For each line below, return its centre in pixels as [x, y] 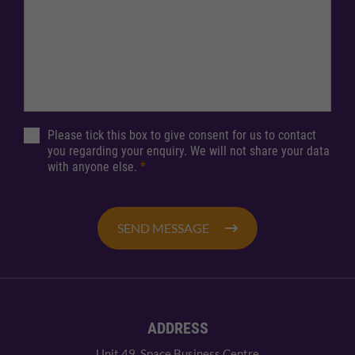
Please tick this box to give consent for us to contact [182, 136]
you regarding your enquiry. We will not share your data [189, 151]
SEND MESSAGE [163, 228]
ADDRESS [177, 328]
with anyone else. [94, 167]
